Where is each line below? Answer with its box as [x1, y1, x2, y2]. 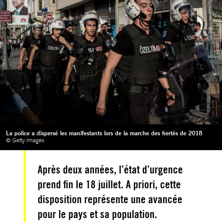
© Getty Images [6, 136, 44, 144]
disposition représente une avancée [38, 192, 182, 206]
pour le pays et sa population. [38, 207, 157, 221]
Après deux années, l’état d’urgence [38, 163, 183, 176]
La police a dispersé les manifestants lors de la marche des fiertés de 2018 [6, 128, 202, 137]
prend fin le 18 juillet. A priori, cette [38, 177, 181, 191]
